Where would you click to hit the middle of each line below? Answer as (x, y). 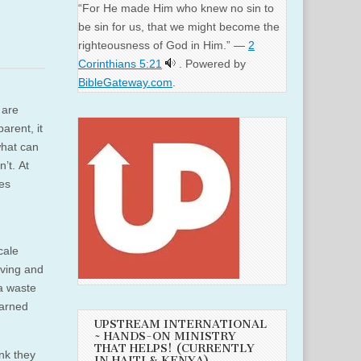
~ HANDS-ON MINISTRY (165, 337)
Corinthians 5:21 (120, 64)
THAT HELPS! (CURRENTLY (174, 349)
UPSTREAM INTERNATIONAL (180, 325)
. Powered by (212, 64)
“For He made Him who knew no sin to (176, 8)
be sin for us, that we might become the (179, 27)
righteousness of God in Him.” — (163, 46)
